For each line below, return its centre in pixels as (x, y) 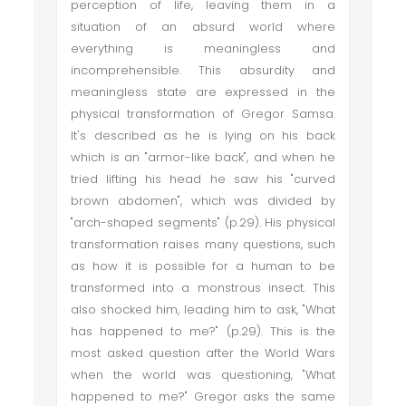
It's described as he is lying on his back (203, 135)
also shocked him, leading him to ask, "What (203, 309)
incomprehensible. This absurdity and (203, 70)
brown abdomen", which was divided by (203, 201)
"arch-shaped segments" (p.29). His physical (203, 222)
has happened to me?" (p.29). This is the (203, 331)
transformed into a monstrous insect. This (203, 288)
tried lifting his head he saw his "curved (203, 179)
